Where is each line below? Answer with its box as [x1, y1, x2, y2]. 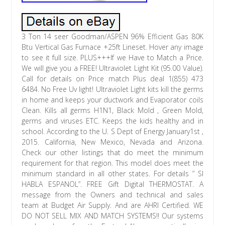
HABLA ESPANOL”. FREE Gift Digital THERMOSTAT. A [22, 179, 203, 189]
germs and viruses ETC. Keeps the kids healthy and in [22, 116, 203, 126]
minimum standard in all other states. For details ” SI [22, 169, 203, 179]
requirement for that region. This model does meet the [22, 158, 203, 168]
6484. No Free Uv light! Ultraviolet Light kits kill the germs [22, 84, 203, 94]
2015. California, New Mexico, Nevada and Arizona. [22, 137, 203, 147]
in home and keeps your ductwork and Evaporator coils [22, 95, 203, 105]
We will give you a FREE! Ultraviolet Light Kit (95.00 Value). [22, 63, 203, 73]
